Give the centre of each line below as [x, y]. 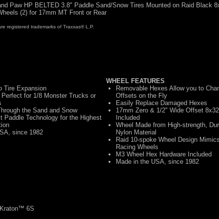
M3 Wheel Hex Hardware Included [164, 154]
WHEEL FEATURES [135, 81]
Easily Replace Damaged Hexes [162, 103]
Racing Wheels [137, 147]
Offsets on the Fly [142, 95]
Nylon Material [136, 132]
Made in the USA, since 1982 [157, 161]
